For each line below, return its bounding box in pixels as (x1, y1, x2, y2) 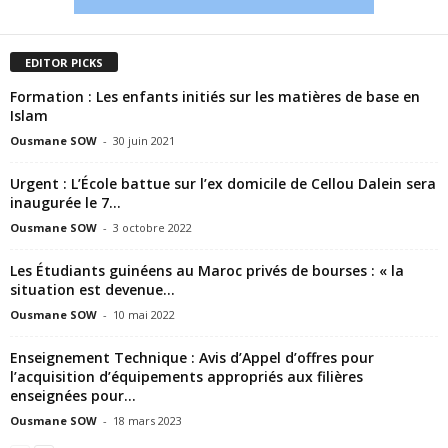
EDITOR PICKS (25, 54, 103, 70)
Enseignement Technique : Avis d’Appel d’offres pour (10, 347, 374, 367)
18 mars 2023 (113, 412, 182, 428)
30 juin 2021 (113, 132, 175, 148)
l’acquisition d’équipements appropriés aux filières (10, 366, 363, 386)
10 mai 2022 (113, 306, 175, 322)
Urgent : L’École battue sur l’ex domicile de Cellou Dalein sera (10, 173, 436, 193)
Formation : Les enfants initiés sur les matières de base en (10, 86, 420, 106)
